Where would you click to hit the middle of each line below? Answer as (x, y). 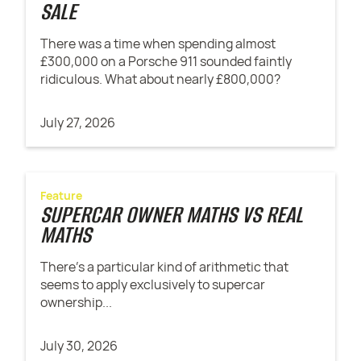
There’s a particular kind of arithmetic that (165, 266)
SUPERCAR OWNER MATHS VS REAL (172, 214)
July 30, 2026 (79, 345)
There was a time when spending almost (158, 44)
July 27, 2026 (78, 123)
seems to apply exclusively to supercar (153, 284)
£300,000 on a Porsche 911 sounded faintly (166, 62)
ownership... (77, 302)
